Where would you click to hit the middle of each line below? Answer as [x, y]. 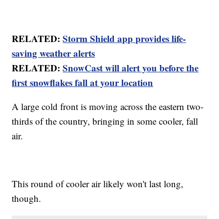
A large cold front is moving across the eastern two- [108, 107]
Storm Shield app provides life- [124, 39]
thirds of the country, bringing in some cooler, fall [105, 121]
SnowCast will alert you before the [131, 68]
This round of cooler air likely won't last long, [98, 184]
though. [27, 198]
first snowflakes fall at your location [83, 83]
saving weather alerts [54, 53]
